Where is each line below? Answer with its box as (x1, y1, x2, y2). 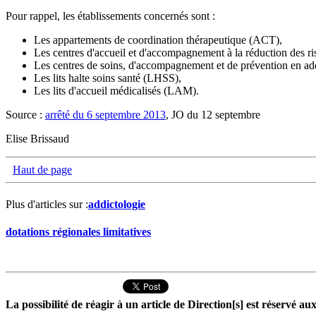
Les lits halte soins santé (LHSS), (34, 71, 181, 84)
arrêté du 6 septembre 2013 (45, 108, 166, 121)
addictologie (88, 197, 145, 210)
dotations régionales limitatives (6, 226, 151, 238)
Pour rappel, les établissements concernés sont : (6, 9, 215, 22)
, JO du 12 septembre (166, 108, 260, 121)
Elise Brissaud (6, 132, 69, 145)
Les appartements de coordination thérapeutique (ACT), (34, 33, 282, 46)
